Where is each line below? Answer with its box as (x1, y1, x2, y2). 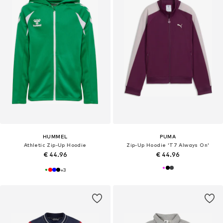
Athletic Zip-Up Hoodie (23, 142, 87, 148)
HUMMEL (43, 133, 68, 140)
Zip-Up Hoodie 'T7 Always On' (126, 142, 210, 148)
